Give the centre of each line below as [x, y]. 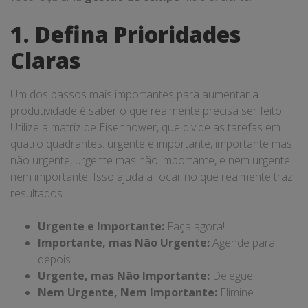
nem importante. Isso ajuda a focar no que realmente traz [152, 177]
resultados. [37, 193]
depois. [55, 259]
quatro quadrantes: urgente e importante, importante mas [151, 144]
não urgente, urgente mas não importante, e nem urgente [150, 160]
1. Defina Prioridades [125, 34]
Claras [45, 60]
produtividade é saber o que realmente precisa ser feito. [147, 111]
